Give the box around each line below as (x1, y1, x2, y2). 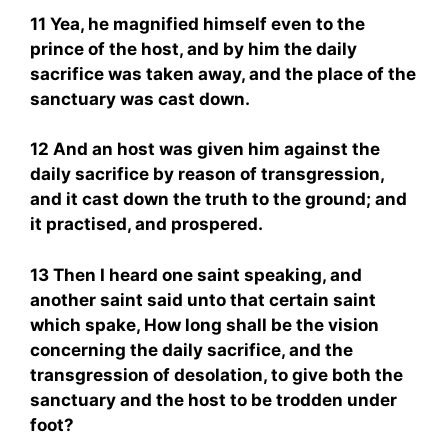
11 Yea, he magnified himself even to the (30, 13, 365, 34)
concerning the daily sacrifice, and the (30, 339, 353, 360)
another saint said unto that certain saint (30, 289, 376, 310)
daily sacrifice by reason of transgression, (30, 164, 384, 184)
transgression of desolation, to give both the (30, 364, 403, 385)
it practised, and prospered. (30, 214, 263, 234)
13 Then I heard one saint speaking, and (30, 264, 362, 285)
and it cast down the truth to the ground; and (30, 189, 407, 209)
